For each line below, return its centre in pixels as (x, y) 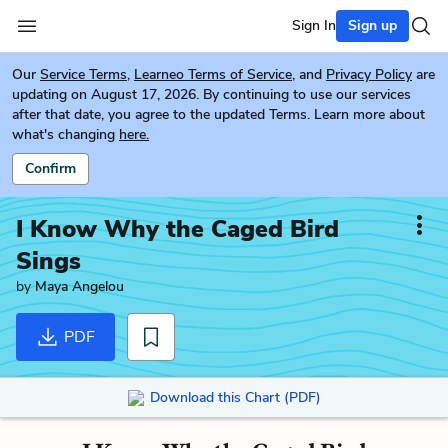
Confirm (50, 168)
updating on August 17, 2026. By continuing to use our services (211, 94)
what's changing (63, 134)
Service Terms (83, 74)
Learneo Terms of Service (213, 74)
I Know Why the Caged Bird (177, 229)
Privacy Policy (369, 74)
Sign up (372, 25)
